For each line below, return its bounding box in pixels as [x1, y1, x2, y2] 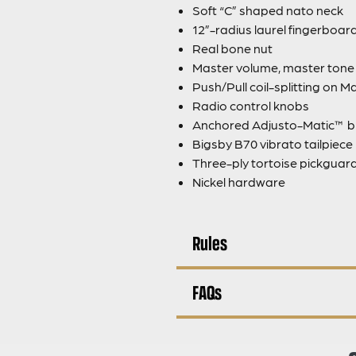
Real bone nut [192, 41, 273, 56]
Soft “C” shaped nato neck [192, 2, 343, 17]
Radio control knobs [192, 98, 309, 113]
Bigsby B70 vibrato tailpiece [192, 136, 353, 151]
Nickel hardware [192, 174, 285, 189]
